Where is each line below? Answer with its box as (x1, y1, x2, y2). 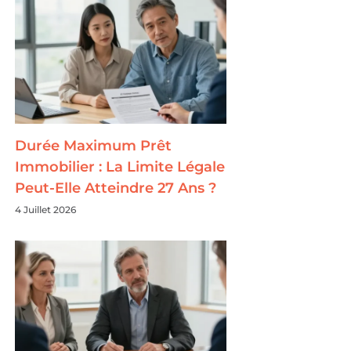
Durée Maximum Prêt (15, 137, 172, 155)
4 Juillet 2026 (15, 204, 77, 216)
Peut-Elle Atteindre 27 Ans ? (15, 179, 217, 197)
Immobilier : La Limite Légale (15, 158, 226, 176)
